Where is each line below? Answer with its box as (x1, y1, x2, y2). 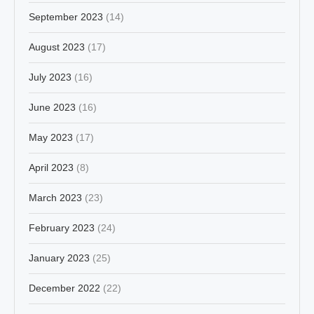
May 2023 (29, 131, 73, 143)
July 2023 (29, 71, 71, 83)
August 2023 (29, 41, 85, 53)
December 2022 (29, 282, 100, 294)
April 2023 (29, 161, 74, 173)
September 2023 (29, 11, 103, 22)
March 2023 (29, 191, 82, 203)
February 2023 (29, 221, 95, 233)
